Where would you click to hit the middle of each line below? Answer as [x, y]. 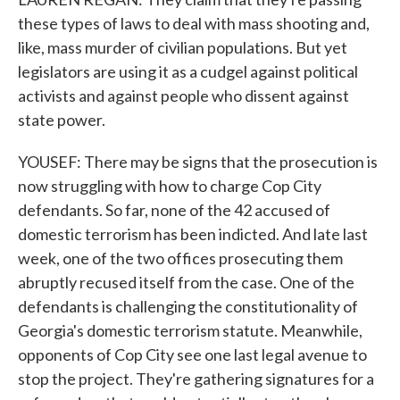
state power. [62, 120]
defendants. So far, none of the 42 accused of [174, 210]
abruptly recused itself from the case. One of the [186, 282]
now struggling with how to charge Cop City [170, 186]
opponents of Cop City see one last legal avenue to [192, 354]
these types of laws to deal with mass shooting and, [194, 23]
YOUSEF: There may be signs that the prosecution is [198, 162]
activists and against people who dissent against [183, 96]
